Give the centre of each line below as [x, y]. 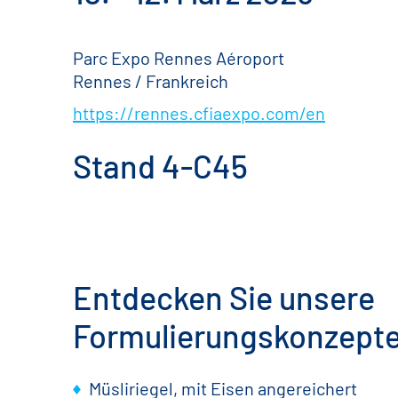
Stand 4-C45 [160, 166]
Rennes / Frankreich [151, 81]
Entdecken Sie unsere [224, 297]
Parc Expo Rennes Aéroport [179, 58]
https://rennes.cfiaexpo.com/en [199, 113]
